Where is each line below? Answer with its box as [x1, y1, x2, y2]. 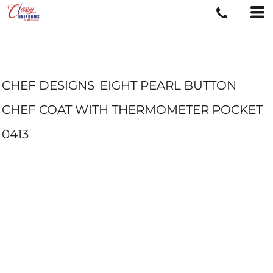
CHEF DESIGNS [2, 78, 94, 93]
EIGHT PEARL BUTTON [100, 78, 236, 93]
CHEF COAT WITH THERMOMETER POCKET [2, 102, 263, 117]
